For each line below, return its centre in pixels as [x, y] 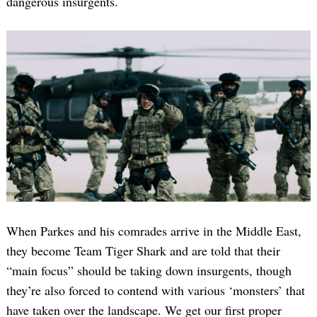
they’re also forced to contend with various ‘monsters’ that [156, 290]
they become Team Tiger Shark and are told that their [143, 251]
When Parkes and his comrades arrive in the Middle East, [154, 231]
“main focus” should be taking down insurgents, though [149, 271]
